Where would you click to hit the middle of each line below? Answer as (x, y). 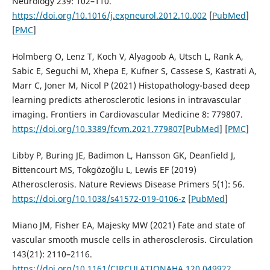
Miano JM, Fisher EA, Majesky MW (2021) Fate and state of (128, 225)
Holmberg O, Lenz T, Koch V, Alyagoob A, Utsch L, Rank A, (127, 56)
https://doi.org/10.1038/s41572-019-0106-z (99, 198)
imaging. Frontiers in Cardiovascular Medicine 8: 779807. (127, 114)
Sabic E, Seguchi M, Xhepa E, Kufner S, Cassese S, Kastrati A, (134, 71)
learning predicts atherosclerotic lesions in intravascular (126, 99)
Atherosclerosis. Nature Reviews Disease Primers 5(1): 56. (128, 184)
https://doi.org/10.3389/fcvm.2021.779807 (97, 128)
